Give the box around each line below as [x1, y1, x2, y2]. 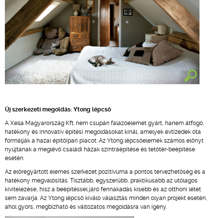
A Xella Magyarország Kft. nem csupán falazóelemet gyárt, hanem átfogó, [5, 120, 204, 127]
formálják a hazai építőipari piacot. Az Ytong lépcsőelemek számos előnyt [5, 137, 203, 144]
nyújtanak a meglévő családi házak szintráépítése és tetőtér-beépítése [5, 146, 195, 153]
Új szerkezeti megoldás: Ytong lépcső [5, 106, 111, 113]
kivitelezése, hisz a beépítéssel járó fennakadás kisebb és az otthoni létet [5, 186, 201, 193]
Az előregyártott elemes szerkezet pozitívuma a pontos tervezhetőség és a [5, 168, 205, 175]
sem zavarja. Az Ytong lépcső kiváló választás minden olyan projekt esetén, [5, 195, 207, 201]
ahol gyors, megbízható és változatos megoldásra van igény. [5, 203, 167, 210]
